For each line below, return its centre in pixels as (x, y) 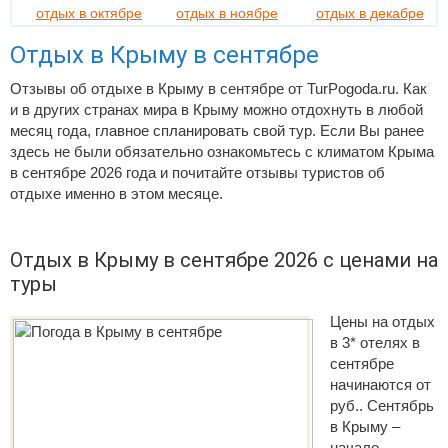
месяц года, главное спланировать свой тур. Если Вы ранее (217, 130)
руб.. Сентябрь (382, 405)
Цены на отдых (382, 321)
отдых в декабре (369, 13)
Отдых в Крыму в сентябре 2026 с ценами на (224, 260)
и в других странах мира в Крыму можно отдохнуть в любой (216, 109)
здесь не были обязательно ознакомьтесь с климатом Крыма (222, 151)
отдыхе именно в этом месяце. (116, 193)
